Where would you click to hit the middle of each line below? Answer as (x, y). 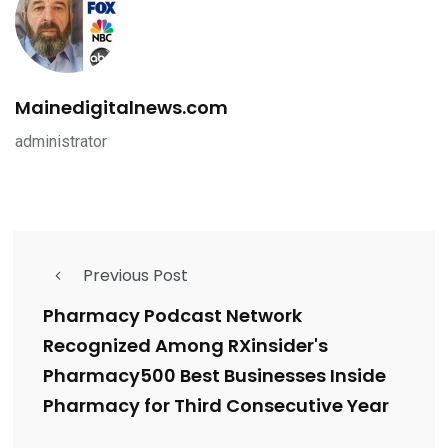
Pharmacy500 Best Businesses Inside (214, 376)
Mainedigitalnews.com (121, 108)
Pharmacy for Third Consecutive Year (216, 406)
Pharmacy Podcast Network (172, 316)
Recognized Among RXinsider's (185, 346)
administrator (61, 142)
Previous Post (135, 276)
